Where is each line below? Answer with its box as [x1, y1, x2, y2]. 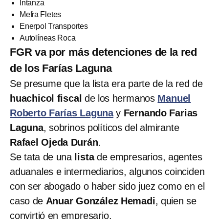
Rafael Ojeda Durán [10, 136, 98, 148]
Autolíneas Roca [20, 33, 76, 42]
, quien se [155, 195, 197, 206]
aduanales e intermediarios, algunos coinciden [10, 166, 205, 177]
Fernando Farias [123, 107, 198, 118]
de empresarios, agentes [94, 151, 202, 162]
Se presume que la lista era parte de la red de [10, 78, 203, 89]
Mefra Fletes [20, 10, 62, 19]
